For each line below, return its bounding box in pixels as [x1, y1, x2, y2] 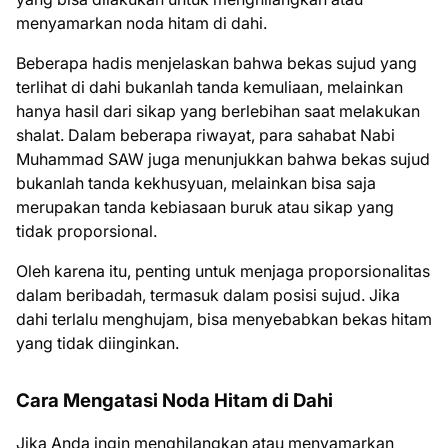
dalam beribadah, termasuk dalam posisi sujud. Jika [16, 285, 400, 305]
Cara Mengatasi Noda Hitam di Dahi [16, 389, 333, 412]
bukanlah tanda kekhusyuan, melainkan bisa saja [16, 173, 376, 193]
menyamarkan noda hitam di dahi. [16, 13, 267, 33]
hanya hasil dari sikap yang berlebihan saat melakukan [16, 101, 420, 121]
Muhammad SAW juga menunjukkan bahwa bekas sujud [16, 149, 430, 169]
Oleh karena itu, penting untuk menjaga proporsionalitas [16, 261, 430, 281]
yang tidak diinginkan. [16, 333, 179, 353]
